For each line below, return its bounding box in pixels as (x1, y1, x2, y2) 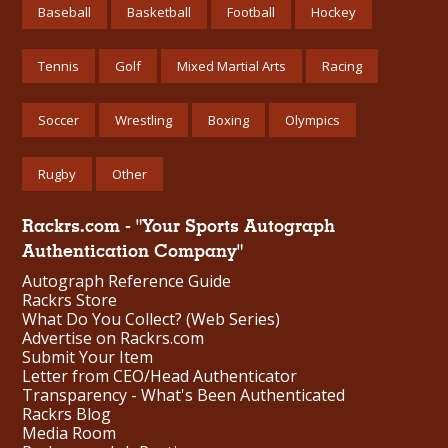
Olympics (285, 110, 340, 129)
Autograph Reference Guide (22, 270, 231, 293)
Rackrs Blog (22, 403, 111, 426)
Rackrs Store (22, 289, 117, 312)
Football (227, 2, 275, 21)
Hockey (311, 2, 356, 21)
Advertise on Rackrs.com (22, 327, 204, 350)
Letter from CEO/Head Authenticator (22, 365, 297, 388)
